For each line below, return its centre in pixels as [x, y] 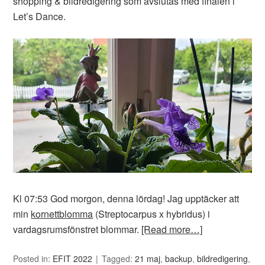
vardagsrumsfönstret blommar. [77, 229]
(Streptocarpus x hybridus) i [152, 214]
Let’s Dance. [40, 16]
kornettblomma [62, 214]
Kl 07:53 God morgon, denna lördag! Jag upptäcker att [126, 198]
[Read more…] [172, 229]
